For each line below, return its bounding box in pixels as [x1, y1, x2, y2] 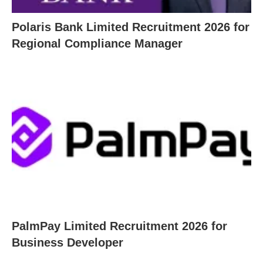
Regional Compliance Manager [12, 37, 183, 50]
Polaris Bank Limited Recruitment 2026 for [12, 21, 249, 34]
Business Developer [12, 235, 123, 249]
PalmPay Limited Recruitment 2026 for [12, 219, 227, 232]
